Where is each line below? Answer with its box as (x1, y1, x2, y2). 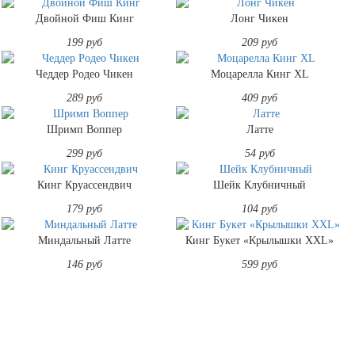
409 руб (242, 91, 278, 104)
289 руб (67, 91, 103, 104)
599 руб (242, 258, 278, 270)
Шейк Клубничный (213, 178, 307, 191)
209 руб (242, 36, 278, 48)
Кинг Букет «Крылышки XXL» (185, 234, 334, 246)
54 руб (244, 147, 275, 159)
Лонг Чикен (231, 12, 289, 25)
